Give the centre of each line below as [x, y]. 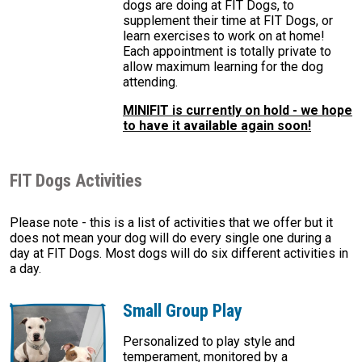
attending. [150, 82]
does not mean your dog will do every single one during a [170, 238]
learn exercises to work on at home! [224, 36]
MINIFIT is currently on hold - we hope [238, 111]
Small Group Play [183, 311]
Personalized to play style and [209, 342]
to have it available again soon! [217, 126]
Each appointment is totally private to [227, 52]
